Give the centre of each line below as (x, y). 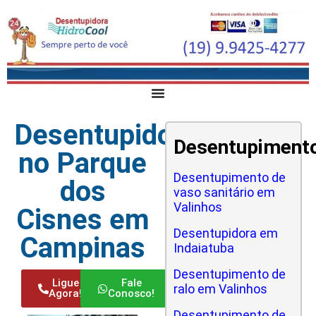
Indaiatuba (204, 248)
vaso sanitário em (224, 192)
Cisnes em (83, 220)
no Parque (83, 163)
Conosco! (132, 293)
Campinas (83, 248)
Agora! (65, 293)
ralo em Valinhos (220, 289)
